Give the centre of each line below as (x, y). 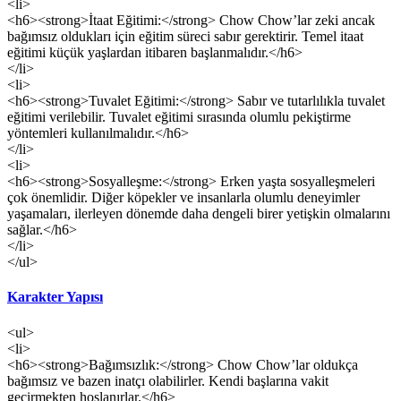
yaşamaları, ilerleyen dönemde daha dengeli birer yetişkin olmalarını (199, 214)
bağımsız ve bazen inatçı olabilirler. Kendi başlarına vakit (168, 380)
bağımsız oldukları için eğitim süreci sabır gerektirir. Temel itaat (185, 37)
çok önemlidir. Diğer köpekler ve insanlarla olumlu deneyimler (183, 198)
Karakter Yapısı (55, 297)
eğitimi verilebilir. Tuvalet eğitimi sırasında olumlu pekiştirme (179, 117)
